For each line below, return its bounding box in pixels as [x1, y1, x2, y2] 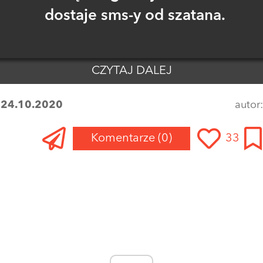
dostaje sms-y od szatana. [45, 8, 225, 23]
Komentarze [91, 132, 158, 144]
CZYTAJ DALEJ [91, 65, 172, 77]
